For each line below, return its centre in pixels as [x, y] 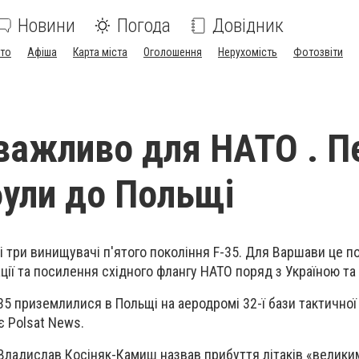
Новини [46, 26]
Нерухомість [248, 52]
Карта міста [100, 52]
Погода [144, 26]
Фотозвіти [318, 52]
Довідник [248, 26]
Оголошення [173, 52]
